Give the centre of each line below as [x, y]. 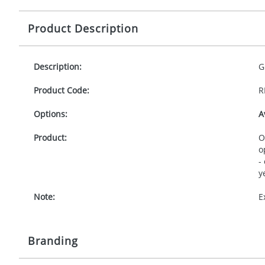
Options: [51, 114]
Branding [53, 241]
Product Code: [62, 90]
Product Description [83, 28]
